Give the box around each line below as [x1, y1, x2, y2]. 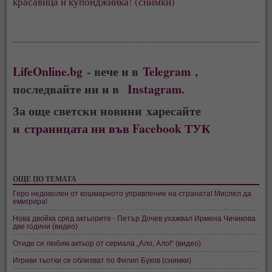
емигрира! [13, 197, 48, 205]
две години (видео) [13, 222, 78, 230]
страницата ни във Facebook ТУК [24, 119, 211, 137]
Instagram [127, 80, 182, 98]
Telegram [143, 62, 191, 80]
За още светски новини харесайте [13, 101, 202, 120]
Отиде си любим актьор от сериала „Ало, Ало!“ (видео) [13, 239, 202, 247]
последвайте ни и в [13, 80, 128, 98]
